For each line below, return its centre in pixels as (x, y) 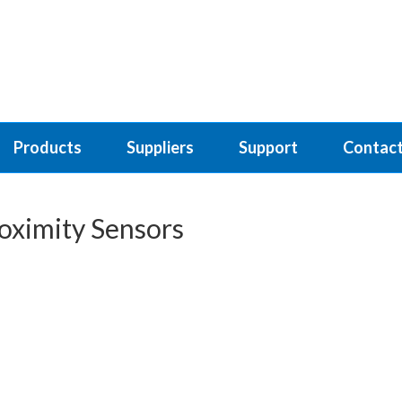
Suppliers (160, 147)
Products (48, 147)
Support (268, 147)
